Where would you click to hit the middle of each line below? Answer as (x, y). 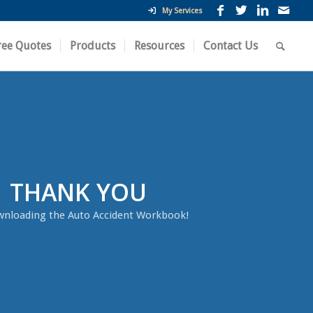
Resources (160, 46)
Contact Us (231, 46)
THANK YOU (78, 192)
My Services (180, 11)
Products (93, 46)
